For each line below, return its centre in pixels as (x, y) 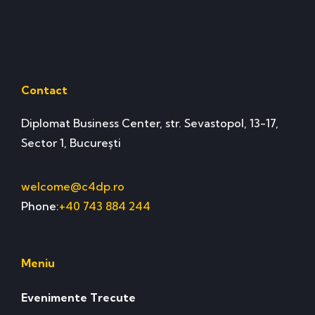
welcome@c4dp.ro (73, 187)
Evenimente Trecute (78, 297)
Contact (44, 90)
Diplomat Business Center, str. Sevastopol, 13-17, (150, 123)
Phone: (40, 206)
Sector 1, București (71, 143)
